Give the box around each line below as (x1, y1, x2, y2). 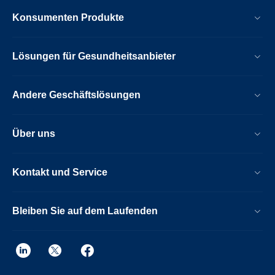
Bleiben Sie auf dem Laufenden (12, 205, 158, 216)
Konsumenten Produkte (12, 12, 124, 23)
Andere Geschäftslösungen (12, 89, 141, 100)
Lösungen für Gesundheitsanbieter (12, 50, 176, 61)
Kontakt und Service (12, 166, 107, 177)
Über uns (12, 128, 55, 139)
